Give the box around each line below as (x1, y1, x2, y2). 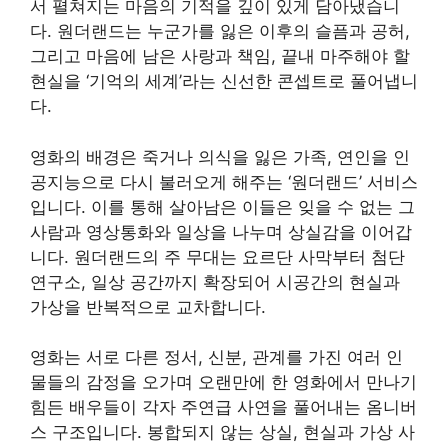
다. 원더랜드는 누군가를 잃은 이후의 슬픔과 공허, (30, 21, 410, 41)
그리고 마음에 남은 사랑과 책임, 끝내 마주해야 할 (30, 46, 410, 66)
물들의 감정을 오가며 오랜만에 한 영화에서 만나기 (30, 372, 417, 392)
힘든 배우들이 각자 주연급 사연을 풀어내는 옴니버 (30, 397, 417, 417)
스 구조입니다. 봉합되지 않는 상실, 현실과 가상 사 (30, 422, 415, 442)
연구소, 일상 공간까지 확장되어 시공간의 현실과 (30, 271, 400, 292)
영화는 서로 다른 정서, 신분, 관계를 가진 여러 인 (30, 347, 403, 367)
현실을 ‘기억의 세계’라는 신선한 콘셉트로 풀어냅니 (30, 71, 418, 91)
